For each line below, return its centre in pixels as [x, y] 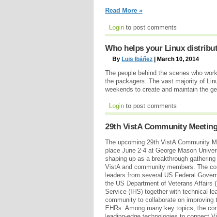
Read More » [124, 10]
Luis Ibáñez [137, 59]
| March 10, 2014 [176, 59]
